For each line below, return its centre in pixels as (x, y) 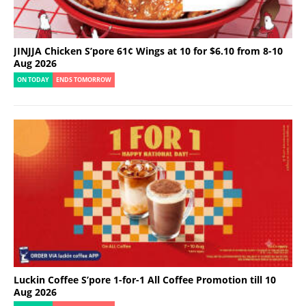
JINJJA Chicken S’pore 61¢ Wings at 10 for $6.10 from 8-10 (148, 51)
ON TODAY (33, 80)
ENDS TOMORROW (84, 80)
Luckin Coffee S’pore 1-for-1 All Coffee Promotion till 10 (145, 279)
